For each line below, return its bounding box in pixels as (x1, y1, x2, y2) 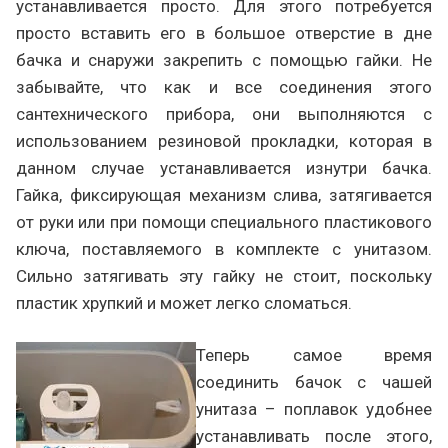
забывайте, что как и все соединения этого (16, 77, 432, 97)
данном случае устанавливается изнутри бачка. (16, 158, 432, 178)
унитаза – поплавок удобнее (196, 399, 432, 419)
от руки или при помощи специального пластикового (16, 212, 432, 232)
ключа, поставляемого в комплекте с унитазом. (16, 239, 432, 259)
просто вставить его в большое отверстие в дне (16, 23, 432, 43)
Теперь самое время (196, 345, 432, 365)
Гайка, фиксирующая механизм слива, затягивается (16, 185, 432, 205)
